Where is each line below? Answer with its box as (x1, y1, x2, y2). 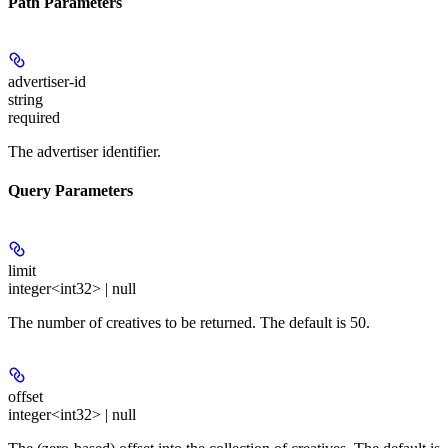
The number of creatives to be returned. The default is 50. (8, 313, 370, 331)
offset (8, 387, 43, 405)
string (8, 91, 43, 109)
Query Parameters (8, 182, 133, 200)
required (8, 109, 60, 127)
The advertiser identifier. (8, 143, 161, 161)
